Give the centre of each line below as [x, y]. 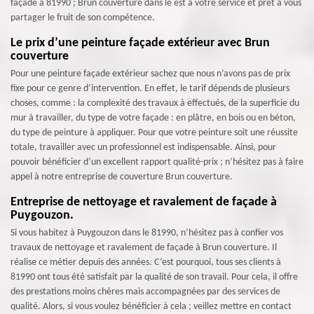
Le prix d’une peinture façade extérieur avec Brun [140, 43]
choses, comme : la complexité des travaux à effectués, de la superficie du [155, 103]
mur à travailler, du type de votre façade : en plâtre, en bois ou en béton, [153, 118]
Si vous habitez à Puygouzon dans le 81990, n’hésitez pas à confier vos [147, 233]
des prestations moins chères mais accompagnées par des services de [145, 292]
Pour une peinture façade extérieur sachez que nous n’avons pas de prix [150, 74]
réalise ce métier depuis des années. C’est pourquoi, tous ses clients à [146, 262]
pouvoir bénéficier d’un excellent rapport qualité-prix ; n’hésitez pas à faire [157, 162]
